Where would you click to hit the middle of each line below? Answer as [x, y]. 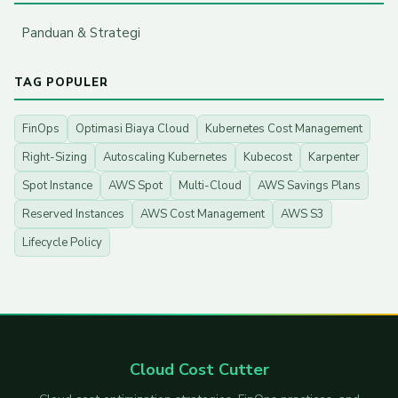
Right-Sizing [55, 158]
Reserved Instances [73, 215]
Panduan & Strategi [81, 33]
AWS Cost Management [203, 215]
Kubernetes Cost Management [284, 129]
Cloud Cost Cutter [199, 370]
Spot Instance [57, 186]
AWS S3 [302, 215]
